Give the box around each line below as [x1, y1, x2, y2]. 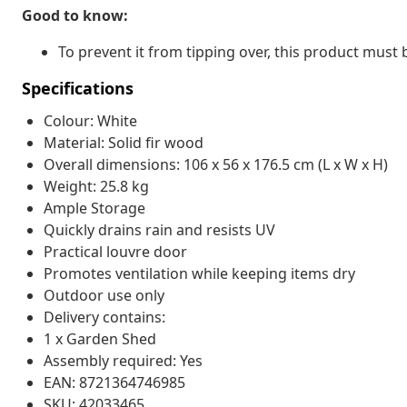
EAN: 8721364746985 [44, 372, 185, 392]
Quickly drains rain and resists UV [44, 219, 275, 240]
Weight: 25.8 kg [44, 175, 149, 196]
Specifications [22, 76, 134, 99]
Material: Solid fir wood [44, 132, 203, 153]
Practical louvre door [44, 241, 187, 262]
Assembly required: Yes [44, 350, 203, 371]
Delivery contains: [44, 306, 165, 327]
